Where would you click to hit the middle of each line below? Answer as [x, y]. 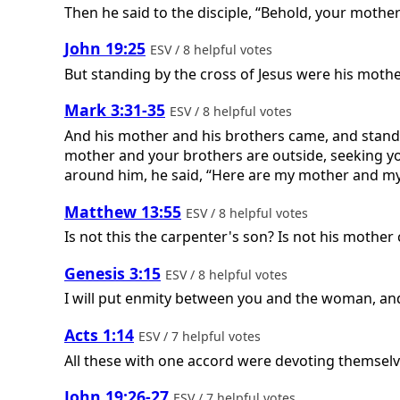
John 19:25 [105, 49]
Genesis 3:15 [112, 273]
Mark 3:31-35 [115, 110]
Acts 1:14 [99, 334]
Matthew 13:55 [123, 211]
